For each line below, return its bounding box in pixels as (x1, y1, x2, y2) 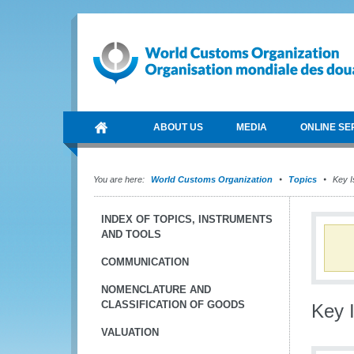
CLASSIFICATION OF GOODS (101, 299, 245, 311)
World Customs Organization (151, 175, 275, 184)
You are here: (93, 175, 145, 184)
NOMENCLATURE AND (101, 284, 211, 296)
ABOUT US (153, 122, 203, 133)
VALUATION (101, 326, 159, 338)
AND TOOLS (101, 228, 161, 240)
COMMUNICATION (101, 256, 189, 268)
